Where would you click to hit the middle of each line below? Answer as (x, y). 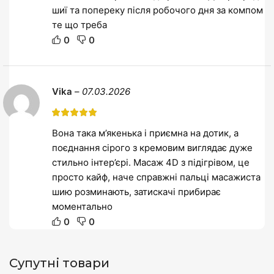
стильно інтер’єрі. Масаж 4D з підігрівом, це (151, 162)
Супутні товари (59, 263)
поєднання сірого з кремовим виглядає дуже (152, 147)
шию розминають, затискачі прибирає (136, 191)
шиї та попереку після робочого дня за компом (157, 10)
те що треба (80, 24)
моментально (82, 206)
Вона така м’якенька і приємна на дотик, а (145, 133)
